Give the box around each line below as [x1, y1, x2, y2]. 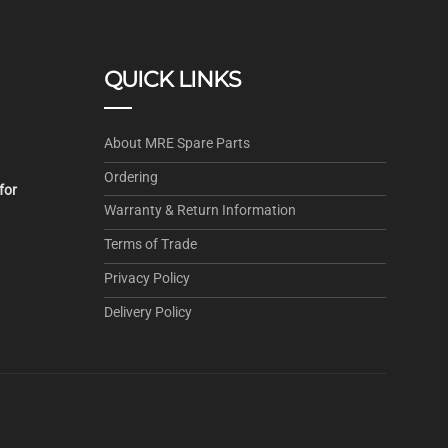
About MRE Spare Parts [103, 134, 250, 151]
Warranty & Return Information [103, 202, 296, 219]
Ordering [103, 168, 158, 185]
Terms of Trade [103, 236, 197, 253]
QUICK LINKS [103, 65, 241, 93]
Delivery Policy [103, 303, 192, 320]
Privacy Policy [103, 269, 190, 286]
